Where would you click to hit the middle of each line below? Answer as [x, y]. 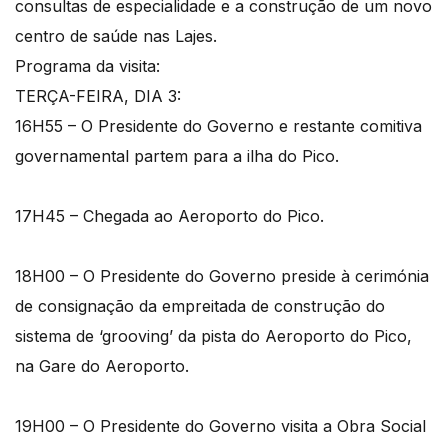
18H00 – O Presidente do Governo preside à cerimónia [222, 275]
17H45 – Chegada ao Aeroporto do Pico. [169, 215]
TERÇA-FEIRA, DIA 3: [98, 95]
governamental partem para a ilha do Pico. [177, 155]
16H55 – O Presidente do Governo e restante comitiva [218, 125]
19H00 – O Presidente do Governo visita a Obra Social [220, 425]
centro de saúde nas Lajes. [116, 35]
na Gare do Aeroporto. [102, 365]
